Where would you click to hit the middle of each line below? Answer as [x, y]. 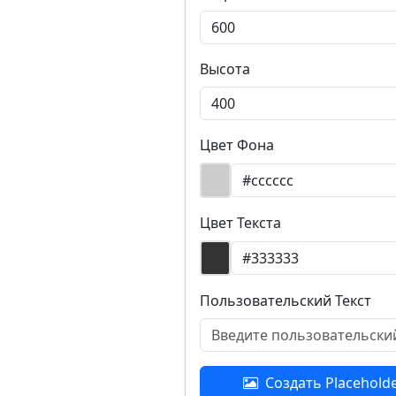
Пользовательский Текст [286, 301]
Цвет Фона [237, 145]
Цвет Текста [240, 223]
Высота [225, 69]
